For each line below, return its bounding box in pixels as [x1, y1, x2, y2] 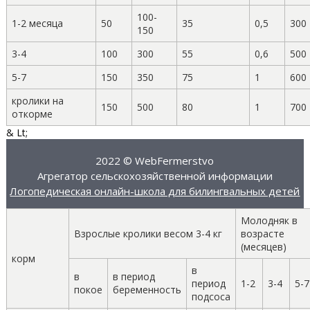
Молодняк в [240, 213, 298, 227]
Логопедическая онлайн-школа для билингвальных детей [10, 183, 300, 198]
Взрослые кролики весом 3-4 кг [73, 226, 222, 240]
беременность [112, 282, 181, 296]
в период [112, 269, 155, 283]
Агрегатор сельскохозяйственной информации [37, 168, 273, 183]
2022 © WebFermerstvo [95, 153, 215, 167]
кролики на [11, 93, 64, 107]
